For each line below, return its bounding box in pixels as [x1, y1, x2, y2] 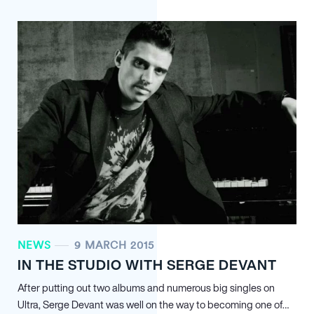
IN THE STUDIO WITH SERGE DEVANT [18, 254, 277, 275]
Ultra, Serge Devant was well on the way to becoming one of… [18, 297, 289, 312]
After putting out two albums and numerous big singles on [18, 280, 275, 295]
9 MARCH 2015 [74, 238, 154, 252]
